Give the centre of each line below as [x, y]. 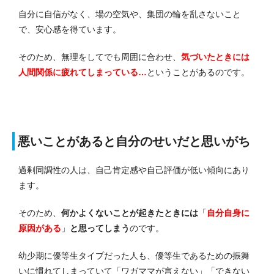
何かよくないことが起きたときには [130, 213]
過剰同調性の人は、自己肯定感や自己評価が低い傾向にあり [134, 170]
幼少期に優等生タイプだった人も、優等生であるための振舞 [134, 256]
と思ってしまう [100, 228]
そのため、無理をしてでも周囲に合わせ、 [100, 57]
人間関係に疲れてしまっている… [83, 72]
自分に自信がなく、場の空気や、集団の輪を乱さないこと [130, 14]
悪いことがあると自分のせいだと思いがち [134, 142]
